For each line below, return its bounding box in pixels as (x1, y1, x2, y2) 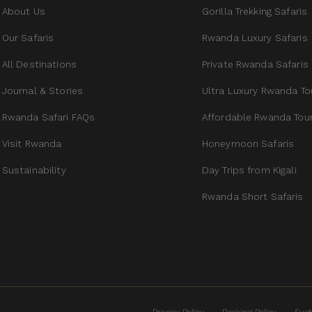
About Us (1, 6, 45, 17)
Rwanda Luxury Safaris (201, 32, 308, 44)
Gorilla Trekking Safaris (201, 6, 308, 17)
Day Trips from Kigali (201, 164, 297, 176)
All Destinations (1, 58, 77, 70)
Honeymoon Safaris (201, 138, 295, 150)
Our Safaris (1, 32, 54, 44)
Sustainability (1, 164, 66, 176)
